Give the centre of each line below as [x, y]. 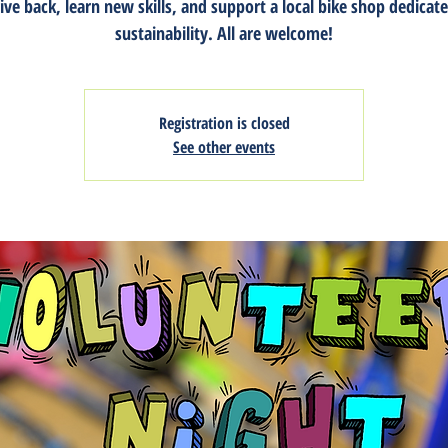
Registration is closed [224, 123]
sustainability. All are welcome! [224, 33]
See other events [224, 147]
